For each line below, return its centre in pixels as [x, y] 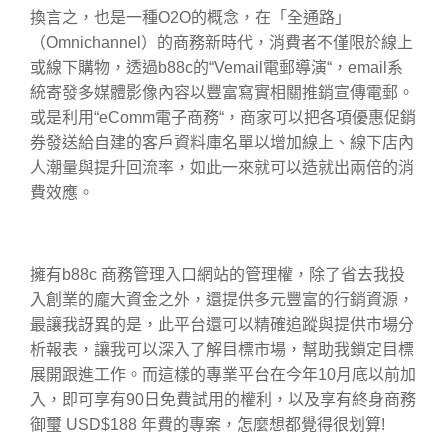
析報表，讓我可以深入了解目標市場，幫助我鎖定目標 [222, 350]
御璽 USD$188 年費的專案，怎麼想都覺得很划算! [207, 425]
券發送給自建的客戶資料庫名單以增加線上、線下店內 [222, 143]
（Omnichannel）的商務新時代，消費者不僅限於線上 [221, 43]
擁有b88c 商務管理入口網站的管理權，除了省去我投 [217, 275]
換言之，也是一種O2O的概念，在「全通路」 [190, 18]
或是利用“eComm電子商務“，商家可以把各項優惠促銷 [223, 118]
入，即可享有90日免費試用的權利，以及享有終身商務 [223, 400]
